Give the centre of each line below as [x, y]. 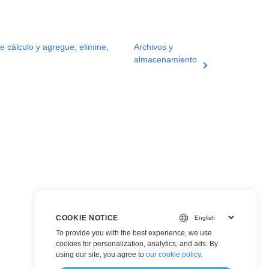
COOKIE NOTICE [87, 218]
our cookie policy [173, 255]
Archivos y [154, 47]
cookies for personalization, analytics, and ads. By [137, 244]
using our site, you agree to [101, 255]
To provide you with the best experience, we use [134, 233]
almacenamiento [166, 59]
